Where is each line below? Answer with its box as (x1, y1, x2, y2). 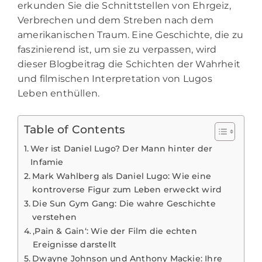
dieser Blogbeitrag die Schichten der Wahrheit (18, 58, 241, 70)
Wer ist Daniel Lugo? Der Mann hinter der (30, 143, 213, 154)
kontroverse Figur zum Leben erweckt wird (32, 184, 222, 195)
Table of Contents (24, 122, 126, 137)
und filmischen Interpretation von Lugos (18, 73, 212, 84)
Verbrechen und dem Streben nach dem (18, 14, 214, 26)
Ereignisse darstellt (33, 239, 117, 250)
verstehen (32, 211, 77, 222)
